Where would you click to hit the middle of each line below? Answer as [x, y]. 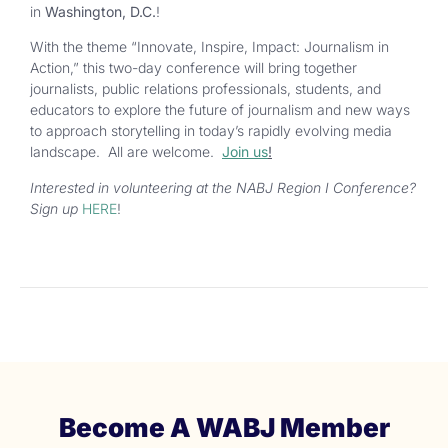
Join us [245, 152]
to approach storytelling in [114, 131]
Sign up [54, 208]
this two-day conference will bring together [220, 68]
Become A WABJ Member [224, 428]
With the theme [78, 47]
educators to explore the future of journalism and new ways [220, 110]
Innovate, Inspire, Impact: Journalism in [263, 47]
